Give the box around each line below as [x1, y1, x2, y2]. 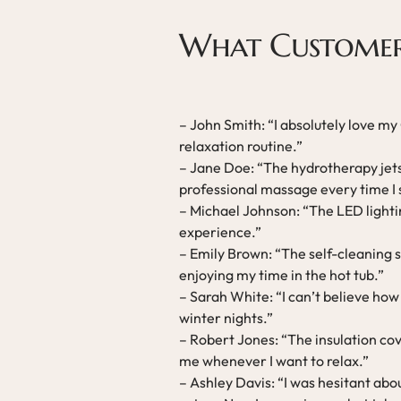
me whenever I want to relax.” [179, 352, 369, 370]
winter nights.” [179, 309, 273, 327]
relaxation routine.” [179, 137, 303, 155]
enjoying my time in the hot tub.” [179, 266, 384, 284]
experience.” [179, 223, 261, 241]
